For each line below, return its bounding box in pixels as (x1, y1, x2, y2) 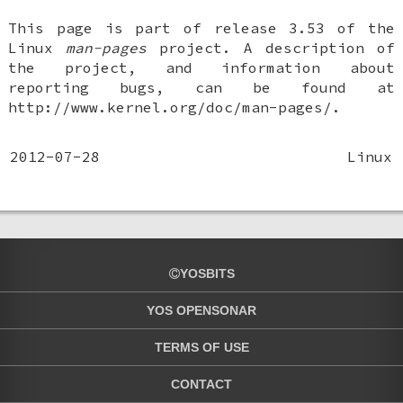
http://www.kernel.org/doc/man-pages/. (8, 98, 342, 117)
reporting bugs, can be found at (8, 78, 395, 97)
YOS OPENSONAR (147, 303, 256, 318)
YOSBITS (179, 266, 235, 282)
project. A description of (147, 39, 395, 58)
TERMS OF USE (154, 340, 249, 355)
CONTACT (171, 377, 232, 392)
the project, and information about (8, 58, 395, 77)
